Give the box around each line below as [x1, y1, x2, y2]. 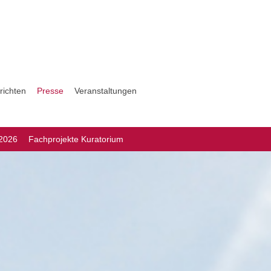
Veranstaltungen [74, 86, 137, 96]
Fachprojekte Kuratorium [28, 134, 123, 144]
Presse [37, 86, 64, 96]
